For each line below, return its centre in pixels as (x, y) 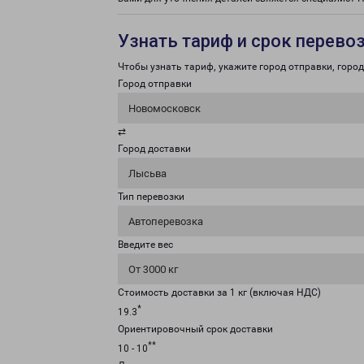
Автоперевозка (166, 221)
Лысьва (147, 173)
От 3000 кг (153, 269)
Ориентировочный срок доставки (195, 329)
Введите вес (145, 245)
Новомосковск (165, 108)
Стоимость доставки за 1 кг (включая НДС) (219, 292)
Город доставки (154, 149)
